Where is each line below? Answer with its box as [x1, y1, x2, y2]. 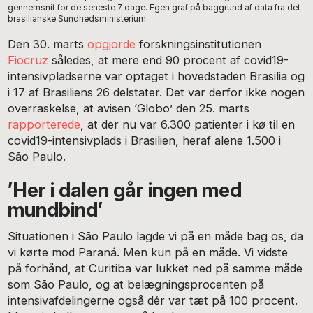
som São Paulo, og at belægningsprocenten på [8, 277, 265, 292]
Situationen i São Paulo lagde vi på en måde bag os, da [8, 229, 304, 244]
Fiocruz [8, 53, 49, 68]
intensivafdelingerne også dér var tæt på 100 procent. [8, 293, 298, 308]
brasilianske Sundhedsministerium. [8, 14, 149, 24]
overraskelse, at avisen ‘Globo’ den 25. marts [8, 101, 250, 116]
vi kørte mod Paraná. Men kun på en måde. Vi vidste [8, 245, 289, 260]
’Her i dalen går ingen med [8, 177, 242, 202]
